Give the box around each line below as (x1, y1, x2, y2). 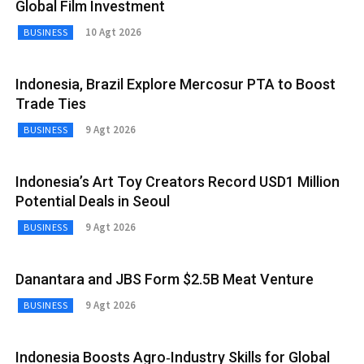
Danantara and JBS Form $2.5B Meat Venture (15, 270, 314, 288)
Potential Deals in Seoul (15, 192, 170, 210)
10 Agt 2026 (85, 25, 141, 40)
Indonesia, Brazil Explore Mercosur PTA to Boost (15, 75, 336, 93)
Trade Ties (15, 94, 86, 112)
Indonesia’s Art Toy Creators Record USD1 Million (15, 172, 340, 190)
